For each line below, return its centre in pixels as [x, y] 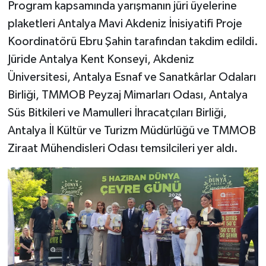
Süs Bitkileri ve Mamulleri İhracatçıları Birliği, [117, 113]
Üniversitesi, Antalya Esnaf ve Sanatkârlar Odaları [132, 77]
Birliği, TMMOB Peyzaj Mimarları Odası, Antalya [127, 95]
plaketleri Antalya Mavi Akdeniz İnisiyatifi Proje [125, 23]
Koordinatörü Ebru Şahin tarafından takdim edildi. [133, 41]
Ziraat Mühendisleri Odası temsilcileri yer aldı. [123, 148]
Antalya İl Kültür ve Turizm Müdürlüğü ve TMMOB [132, 130]
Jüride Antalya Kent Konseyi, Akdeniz [101, 59]
